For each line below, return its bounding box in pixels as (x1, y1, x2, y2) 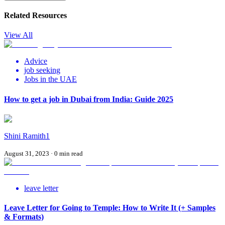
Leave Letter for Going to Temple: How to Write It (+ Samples (4, 203, 215, 212)
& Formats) (4, 212, 44, 221)
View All (4, 31, 33, 40)
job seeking (24, 66, 60, 75)
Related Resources (4, 11, 67, 20)
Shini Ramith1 (4, 131, 50, 140)
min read (59, 149, 83, 157)
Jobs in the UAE (24, 75, 77, 84)
